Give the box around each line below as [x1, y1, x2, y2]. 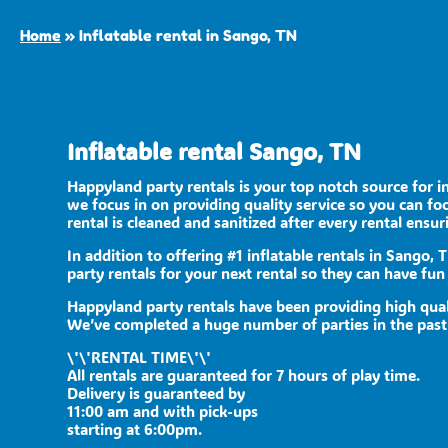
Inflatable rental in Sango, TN [79, 26, 297, 46]
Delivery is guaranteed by [67, 383, 246, 404]
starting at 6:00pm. [67, 419, 203, 440]
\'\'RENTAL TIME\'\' [67, 347, 212, 368]
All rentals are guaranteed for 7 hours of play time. [67, 365, 421, 386]
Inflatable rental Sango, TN [67, 136, 362, 167]
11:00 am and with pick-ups [67, 401, 259, 422]
